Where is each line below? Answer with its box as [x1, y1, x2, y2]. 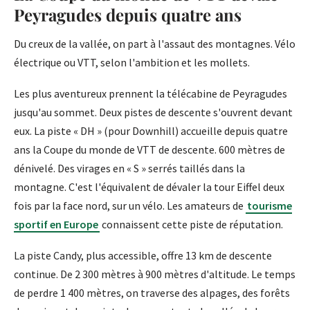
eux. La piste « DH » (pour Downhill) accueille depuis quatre [14, 124, 288, 138]
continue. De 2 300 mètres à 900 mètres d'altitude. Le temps [14, 267, 295, 282]
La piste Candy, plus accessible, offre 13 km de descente [14, 248, 272, 263]
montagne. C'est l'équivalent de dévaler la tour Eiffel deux [14, 180, 284, 194]
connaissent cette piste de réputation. [100, 217, 283, 232]
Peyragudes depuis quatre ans [14, 3, 241, 26]
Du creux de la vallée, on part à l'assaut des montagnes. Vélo [14, 37, 295, 51]
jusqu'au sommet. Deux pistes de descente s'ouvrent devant [14, 105, 293, 120]
